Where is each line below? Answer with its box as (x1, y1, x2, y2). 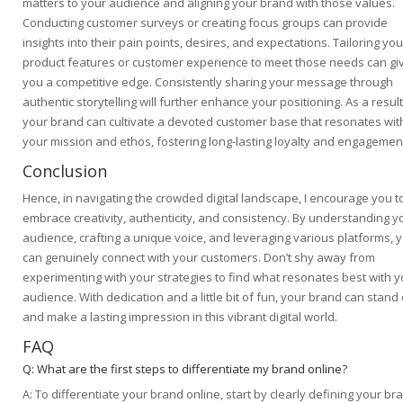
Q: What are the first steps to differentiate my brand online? (22, 361, 347, 378)
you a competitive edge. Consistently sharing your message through (22, 74, 393, 91)
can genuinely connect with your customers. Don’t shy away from (22, 249, 375, 266)
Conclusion (22, 160, 107, 183)
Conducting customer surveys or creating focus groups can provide (22, 14, 388, 31)
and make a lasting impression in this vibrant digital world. (22, 309, 337, 326)
